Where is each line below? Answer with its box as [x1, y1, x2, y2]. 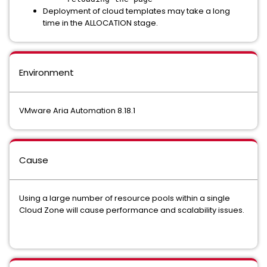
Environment [19, 66, 74, 79]
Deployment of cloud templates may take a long [43, 5, 230, 17]
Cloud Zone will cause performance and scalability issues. [19, 204, 244, 216]
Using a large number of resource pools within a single [19, 193, 230, 204]
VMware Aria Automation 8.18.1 [19, 105, 135, 116]
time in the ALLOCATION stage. [43, 17, 158, 29]
